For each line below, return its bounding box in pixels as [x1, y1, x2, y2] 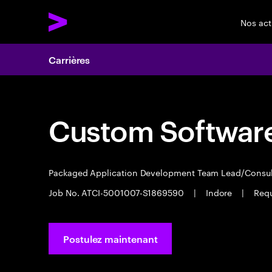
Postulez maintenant [63, 232, 158, 245]
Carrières [49, 53, 90, 66]
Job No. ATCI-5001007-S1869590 [49, 185, 186, 199]
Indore [203, 185, 235, 199]
